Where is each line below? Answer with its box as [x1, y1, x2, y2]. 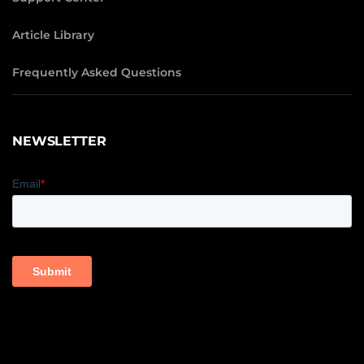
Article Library [12, 28, 94, 43]
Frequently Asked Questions [12, 65, 181, 80]
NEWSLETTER [12, 133, 106, 149]
